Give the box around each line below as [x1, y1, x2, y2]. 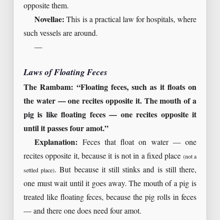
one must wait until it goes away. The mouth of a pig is [24, 179, 196, 189]
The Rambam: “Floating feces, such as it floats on [24, 83, 196, 93]
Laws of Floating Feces [24, 67, 108, 78]
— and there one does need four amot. [24, 207, 141, 217]
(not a [183, 153, 197, 161]
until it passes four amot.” [24, 124, 109, 134]
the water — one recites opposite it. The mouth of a [24, 97, 196, 107]
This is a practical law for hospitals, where [64, 15, 196, 25]
